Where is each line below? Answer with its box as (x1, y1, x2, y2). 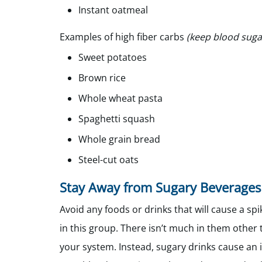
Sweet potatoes (78, 51, 147, 64)
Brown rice (78, 71, 126, 84)
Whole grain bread (78, 133, 160, 146)
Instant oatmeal (78, 4, 148, 16)
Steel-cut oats (78, 153, 139, 166)
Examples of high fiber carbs (60, 30, 187, 43)
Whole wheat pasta (78, 92, 163, 105)
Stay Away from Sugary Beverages (60, 178, 261, 196)
